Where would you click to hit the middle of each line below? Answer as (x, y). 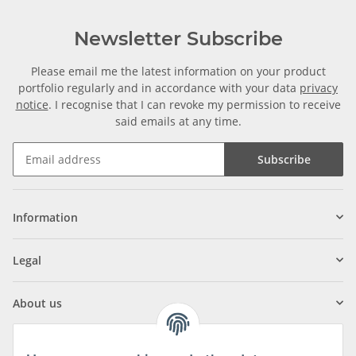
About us (37, 303)
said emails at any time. (178, 121)
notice (32, 104)
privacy (319, 87)
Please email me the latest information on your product (178, 71)
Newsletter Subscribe (178, 38)
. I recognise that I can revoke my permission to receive (194, 104)
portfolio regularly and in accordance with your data (159, 87)
